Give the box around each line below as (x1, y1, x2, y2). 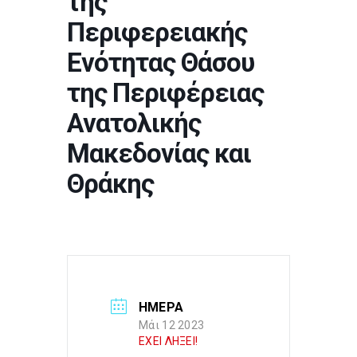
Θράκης (67, 168, 154, 199)
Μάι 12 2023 (139, 319, 205, 331)
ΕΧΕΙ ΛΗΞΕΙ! (139, 335, 198, 347)
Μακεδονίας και (67, 138, 251, 169)
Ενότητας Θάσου (67, 47, 254, 78)
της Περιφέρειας (67, 77, 264, 108)
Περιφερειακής (67, 17, 247, 48)
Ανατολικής (67, 108, 201, 139)
